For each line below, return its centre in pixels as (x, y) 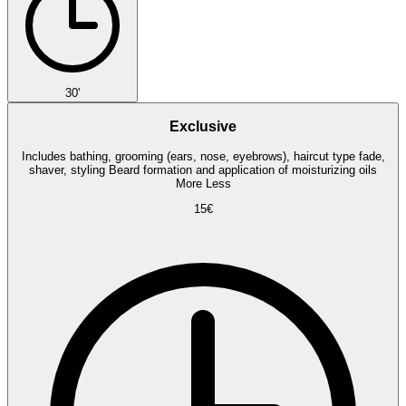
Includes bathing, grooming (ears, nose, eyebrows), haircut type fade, (203, 156)
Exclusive (203, 127)
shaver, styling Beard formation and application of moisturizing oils (203, 169)
